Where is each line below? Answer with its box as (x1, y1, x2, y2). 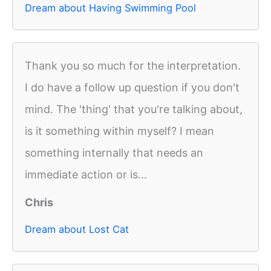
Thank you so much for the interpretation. (25, 59, 241, 73)
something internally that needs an (25, 146, 203, 160)
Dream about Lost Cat (25, 223, 129, 236)
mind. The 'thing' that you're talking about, (25, 103, 243, 116)
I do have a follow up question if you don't (25, 81, 240, 94)
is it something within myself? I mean (25, 125, 214, 138)
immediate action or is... (25, 168, 147, 181)
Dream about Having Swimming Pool (25, 2, 196, 15)
